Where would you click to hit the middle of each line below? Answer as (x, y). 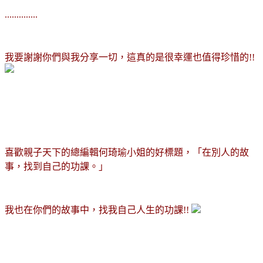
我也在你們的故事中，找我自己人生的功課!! (98, 210)
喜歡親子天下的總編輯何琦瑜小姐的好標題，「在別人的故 (127, 152)
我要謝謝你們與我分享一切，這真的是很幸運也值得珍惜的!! (130, 57)
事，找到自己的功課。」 (56, 166)
